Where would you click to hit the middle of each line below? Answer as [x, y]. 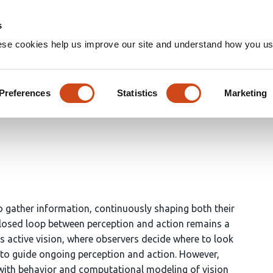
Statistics [137, 93]
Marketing [246, 93]
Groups [250, 19]
